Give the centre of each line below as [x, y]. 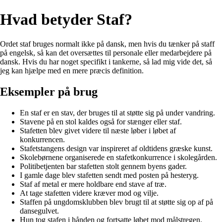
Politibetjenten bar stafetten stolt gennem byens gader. [103, 166]
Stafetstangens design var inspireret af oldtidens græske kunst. [116, 148]
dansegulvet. [39, 211]
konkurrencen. [42, 139]
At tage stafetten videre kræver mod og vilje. [89, 193]
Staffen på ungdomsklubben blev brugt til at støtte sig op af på [116, 202]
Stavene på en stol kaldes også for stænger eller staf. [101, 121]
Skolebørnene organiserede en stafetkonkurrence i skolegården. [118, 157]
